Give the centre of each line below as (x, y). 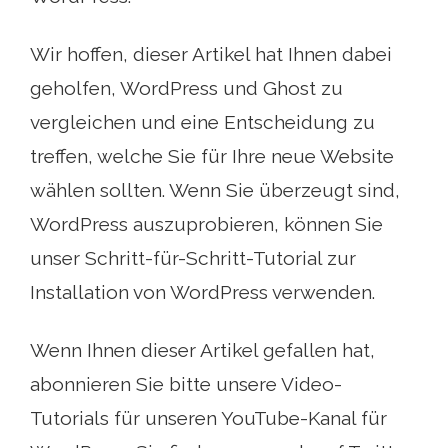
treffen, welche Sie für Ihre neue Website (212, 156)
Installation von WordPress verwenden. (202, 292)
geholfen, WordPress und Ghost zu (186, 88)
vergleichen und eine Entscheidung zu (202, 122)
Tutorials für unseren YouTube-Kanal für (208, 418)
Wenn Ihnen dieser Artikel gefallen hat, (202, 350)
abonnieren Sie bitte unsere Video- (186, 384)
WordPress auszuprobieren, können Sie (206, 224)
